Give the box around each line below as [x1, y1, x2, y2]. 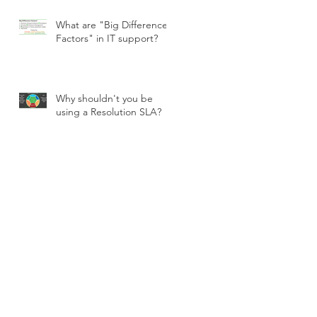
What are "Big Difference [56, 18, 168, 32]
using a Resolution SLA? [56, 105, 161, 119]
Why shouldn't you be [56, 92, 153, 105]
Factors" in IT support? [56, 32, 158, 45]
